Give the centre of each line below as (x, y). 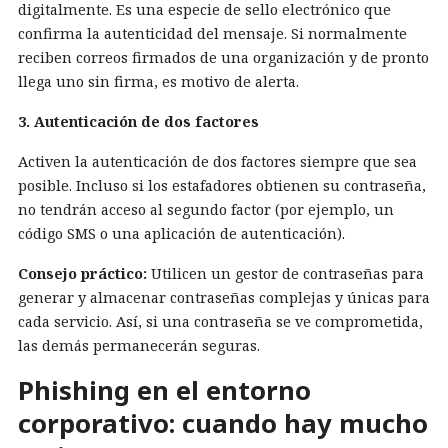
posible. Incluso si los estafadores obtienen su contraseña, (222, 186)
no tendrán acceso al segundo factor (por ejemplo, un (206, 210)
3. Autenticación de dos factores (138, 122)
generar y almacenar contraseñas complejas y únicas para (224, 298)
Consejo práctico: (82, 274)
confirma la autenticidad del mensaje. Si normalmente (212, 34)
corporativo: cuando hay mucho (223, 424)
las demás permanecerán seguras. (139, 346)
